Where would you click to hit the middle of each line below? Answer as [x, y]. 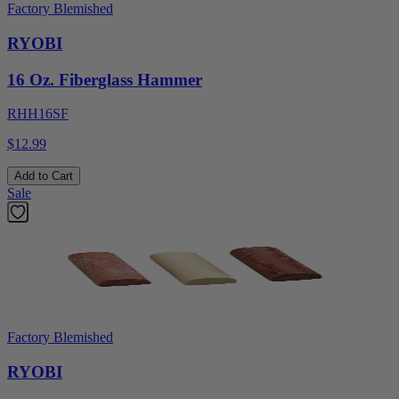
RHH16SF [38, 114]
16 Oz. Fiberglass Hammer [105, 79]
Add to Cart [44, 176]
